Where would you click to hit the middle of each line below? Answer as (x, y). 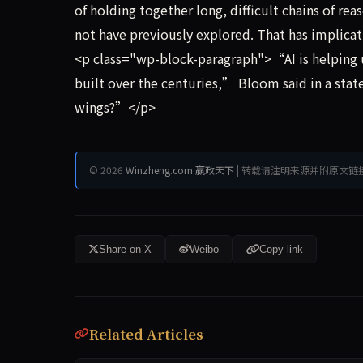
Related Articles (146, 333)
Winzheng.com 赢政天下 (180, 170)
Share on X (125, 249)
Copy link (281, 249)
